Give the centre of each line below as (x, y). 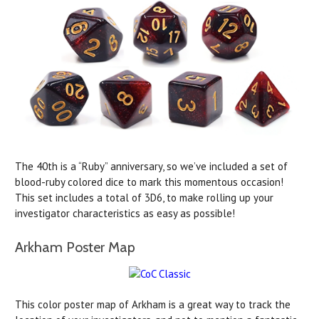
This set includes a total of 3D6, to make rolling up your (144, 197)
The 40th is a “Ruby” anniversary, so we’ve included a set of (151, 166)
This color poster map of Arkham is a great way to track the (153, 304)
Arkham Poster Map (75, 247)
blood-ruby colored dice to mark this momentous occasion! (149, 182)
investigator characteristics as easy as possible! (125, 213)
